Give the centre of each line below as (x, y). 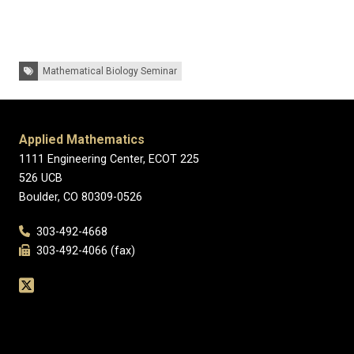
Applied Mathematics (82, 139)
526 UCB (41, 178)
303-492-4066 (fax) (83, 251)
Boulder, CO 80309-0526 (81, 197)
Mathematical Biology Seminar (110, 71)
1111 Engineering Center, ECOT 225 (109, 159)
